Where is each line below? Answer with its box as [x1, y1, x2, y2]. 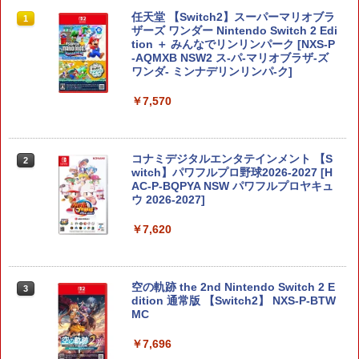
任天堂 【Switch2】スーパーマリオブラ [131, 10, 335, 23]
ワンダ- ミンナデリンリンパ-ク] [131, 64, 292, 78]
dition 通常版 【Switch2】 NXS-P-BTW [131, 293, 336, 307]
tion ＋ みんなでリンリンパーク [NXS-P [131, 37, 335, 50]
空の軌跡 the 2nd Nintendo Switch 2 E [131, 280, 335, 293]
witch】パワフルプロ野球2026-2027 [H [131, 165, 333, 179]
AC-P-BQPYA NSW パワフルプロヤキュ [131, 179, 333, 192]
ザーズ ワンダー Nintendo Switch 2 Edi [131, 23, 337, 37]
